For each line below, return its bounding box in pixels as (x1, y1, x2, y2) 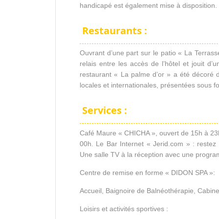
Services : (80, 104, 127, 117)
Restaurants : (80, 23, 147, 37)
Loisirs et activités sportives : (80, 204, 168, 213)
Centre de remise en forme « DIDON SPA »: (80, 168, 215, 176)
